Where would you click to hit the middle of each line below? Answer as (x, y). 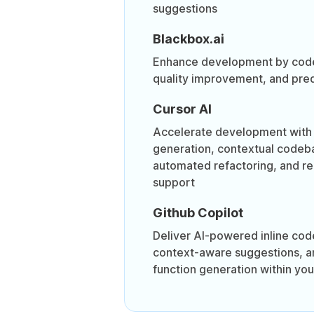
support (173, 183)
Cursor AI (182, 109)
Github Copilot (198, 213)
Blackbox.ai (188, 39)
